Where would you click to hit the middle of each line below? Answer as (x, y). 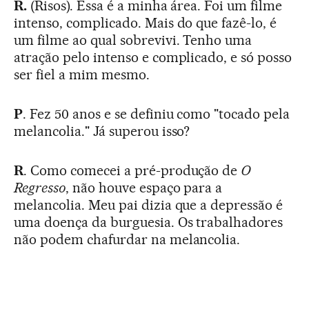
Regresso (40, 187)
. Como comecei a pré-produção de (132, 170)
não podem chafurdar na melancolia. (127, 239)
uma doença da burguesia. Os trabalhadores (149, 222)
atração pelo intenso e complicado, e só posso (153, 57)
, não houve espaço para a (144, 187)
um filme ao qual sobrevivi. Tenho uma (133, 40)
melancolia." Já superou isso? (102, 131)
